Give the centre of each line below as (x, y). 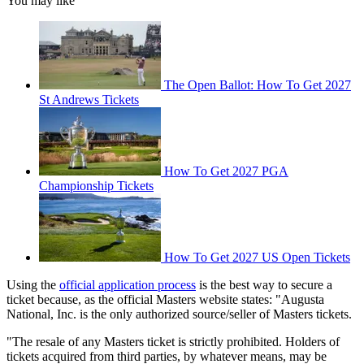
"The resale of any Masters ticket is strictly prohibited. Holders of (173, 342)
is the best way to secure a (264, 285)
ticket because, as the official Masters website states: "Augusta (165, 300)
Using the (33, 285)
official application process (128, 285)
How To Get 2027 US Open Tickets (257, 258)
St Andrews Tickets (89, 100)
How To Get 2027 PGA (226, 171)
